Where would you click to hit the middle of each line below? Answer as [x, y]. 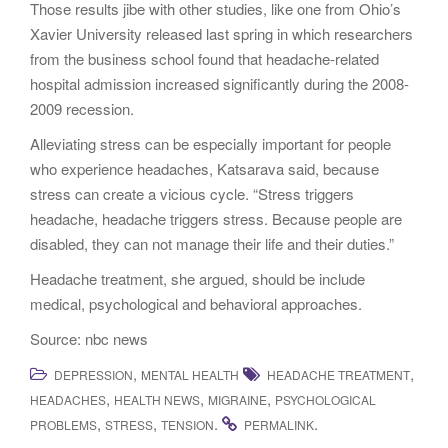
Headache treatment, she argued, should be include [197, 278]
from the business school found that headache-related [204, 58]
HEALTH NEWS [157, 399]
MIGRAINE [237, 399]
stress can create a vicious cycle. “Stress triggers [192, 193]
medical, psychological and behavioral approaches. [196, 303]
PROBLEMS [63, 424]
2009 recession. [82, 108]
